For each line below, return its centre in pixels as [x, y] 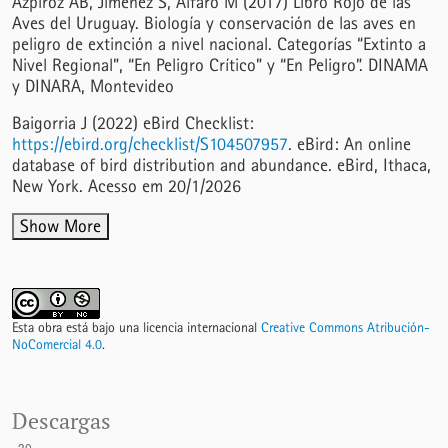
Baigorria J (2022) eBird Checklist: [133, 123]
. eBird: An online [349, 144]
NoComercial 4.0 [57, 344]
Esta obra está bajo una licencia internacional [136, 327]
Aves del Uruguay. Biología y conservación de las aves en [214, 23]
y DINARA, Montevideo [93, 86]
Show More [60, 226]
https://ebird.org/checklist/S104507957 [150, 144]
